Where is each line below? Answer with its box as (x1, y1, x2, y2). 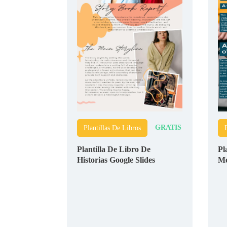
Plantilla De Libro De (77, 144, 150, 154)
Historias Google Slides (77, 155, 155, 164)
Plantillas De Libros (84, 124, 141, 132)
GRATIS (155, 124, 181, 131)
